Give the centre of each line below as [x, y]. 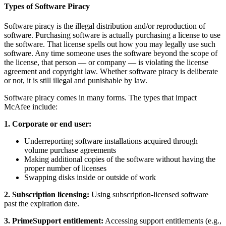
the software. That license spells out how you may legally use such [110, 44]
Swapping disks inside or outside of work [90, 177]
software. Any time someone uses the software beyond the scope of [111, 53]
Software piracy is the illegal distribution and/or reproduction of [105, 26]
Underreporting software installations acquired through [111, 141]
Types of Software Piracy [47, 6]
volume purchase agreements [70, 150]
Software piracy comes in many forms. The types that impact [100, 97]
